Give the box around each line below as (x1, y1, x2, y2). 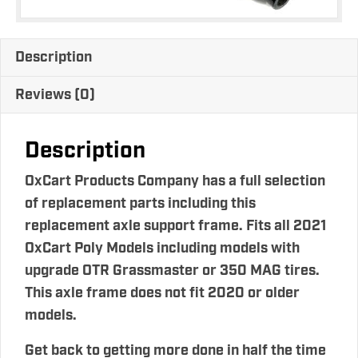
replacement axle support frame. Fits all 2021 (25, 216, 327, 236)
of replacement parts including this (25, 193, 256, 213)
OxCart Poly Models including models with (25, 238, 300, 258)
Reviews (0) (15, 85, 95, 105)
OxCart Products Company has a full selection (25, 171, 325, 191)
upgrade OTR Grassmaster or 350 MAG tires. (25, 261, 320, 280)
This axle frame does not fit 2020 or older (25, 283, 300, 303)
